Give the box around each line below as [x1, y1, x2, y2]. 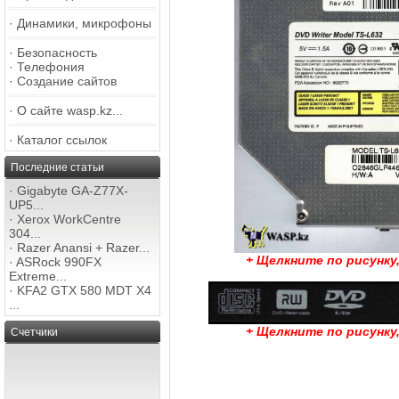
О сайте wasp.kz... [17, 103, 123, 118]
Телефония [17, 60, 85, 74]
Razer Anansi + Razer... [17, 240, 150, 255]
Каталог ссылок [17, 133, 107, 147]
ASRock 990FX [16, 255, 102, 269]
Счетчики [11, 326, 58, 338]
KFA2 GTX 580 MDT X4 [17, 283, 151, 297]
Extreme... [9, 269, 67, 283]
